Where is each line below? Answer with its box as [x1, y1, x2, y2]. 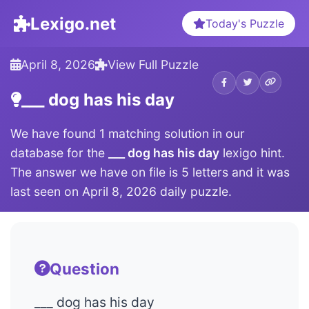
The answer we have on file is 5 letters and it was [10, 165, 290, 179]
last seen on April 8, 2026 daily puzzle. [10, 184, 232, 199]
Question [50, 259, 119, 278]
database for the [10, 146, 108, 160]
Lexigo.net [30, 13, 116, 34]
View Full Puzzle [108, 57, 199, 72]
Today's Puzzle [206, 17, 284, 30]
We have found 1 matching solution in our [10, 126, 245, 141]
